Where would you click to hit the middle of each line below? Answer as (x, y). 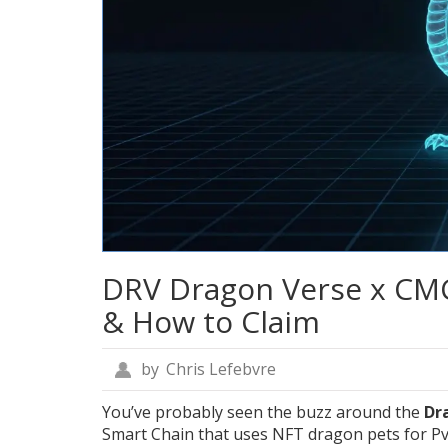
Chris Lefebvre (220, 369)
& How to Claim (211, 321)
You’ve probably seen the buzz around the (263, 411)
